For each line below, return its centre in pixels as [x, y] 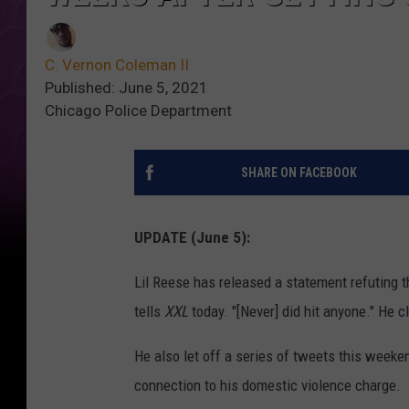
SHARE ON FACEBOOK [299, 173]
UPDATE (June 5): [192, 238]
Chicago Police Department [138, 111]
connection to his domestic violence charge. [267, 386]
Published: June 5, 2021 [126, 88]
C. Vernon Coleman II [117, 65]
